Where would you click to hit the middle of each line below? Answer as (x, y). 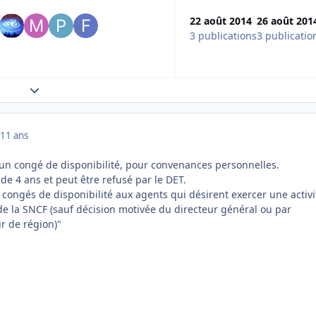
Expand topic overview (81, 90)
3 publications (223, 36)
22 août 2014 (221, 21)
